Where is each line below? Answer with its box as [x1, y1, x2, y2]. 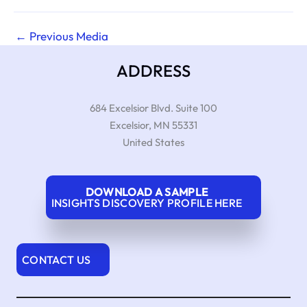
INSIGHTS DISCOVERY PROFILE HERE [51, 196, 243, 210]
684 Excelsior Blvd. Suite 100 [90, 101, 217, 114]
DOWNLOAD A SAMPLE [85, 185, 208, 199]
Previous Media [27, 28, 108, 43]
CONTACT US [22, 253, 91, 267]
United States [123, 135, 184, 149]
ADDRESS [116, 60, 191, 81]
